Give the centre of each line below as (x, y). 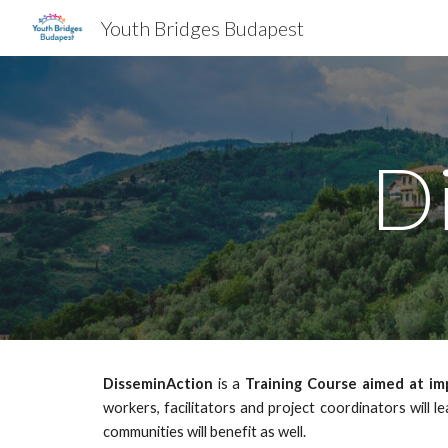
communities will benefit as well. (204, 431)
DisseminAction (157, 383)
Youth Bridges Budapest (202, 28)
